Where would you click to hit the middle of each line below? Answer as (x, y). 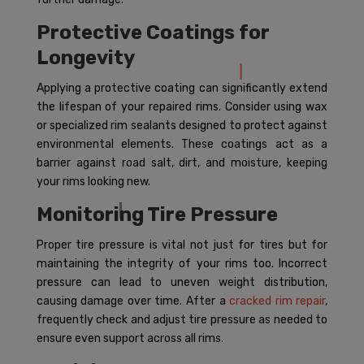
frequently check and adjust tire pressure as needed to (182, 320)
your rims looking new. (93, 182)
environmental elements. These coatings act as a (182, 144)
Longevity (85, 58)
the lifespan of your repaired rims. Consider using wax (182, 107)
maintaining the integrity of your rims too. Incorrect (182, 264)
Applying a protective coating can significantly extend (182, 88)
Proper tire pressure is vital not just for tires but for (182, 245)
